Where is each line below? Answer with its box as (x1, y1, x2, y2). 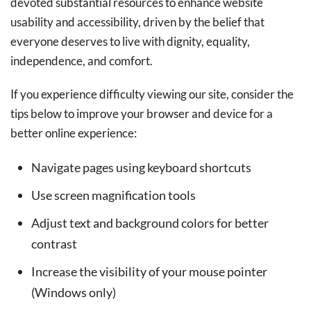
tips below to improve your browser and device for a (10, 106, 273, 121)
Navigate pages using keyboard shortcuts (31, 160, 251, 175)
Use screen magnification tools (31, 187, 196, 203)
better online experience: (10, 126, 137, 140)
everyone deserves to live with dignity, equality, (10, 34, 250, 49)
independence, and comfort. (10, 53, 153, 68)
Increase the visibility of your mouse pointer (31, 264, 267, 279)
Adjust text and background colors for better (31, 215, 269, 230)
